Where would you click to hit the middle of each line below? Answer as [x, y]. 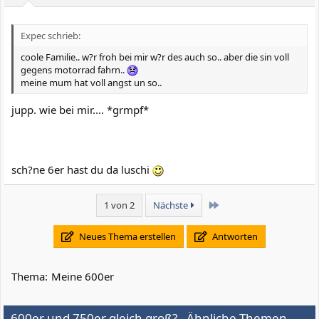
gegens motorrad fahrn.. [74, 70]
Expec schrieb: [51, 36]
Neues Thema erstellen [126, 236]
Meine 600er [83, 276]
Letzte [231, 204]
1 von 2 [120, 205]
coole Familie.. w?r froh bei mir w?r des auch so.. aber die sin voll [155, 57]
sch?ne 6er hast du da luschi [82, 169]
